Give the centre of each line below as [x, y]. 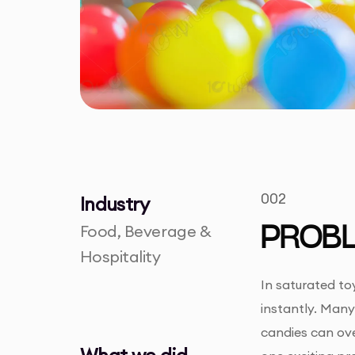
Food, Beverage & [145, 231]
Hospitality [120, 257]
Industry [114, 204]
